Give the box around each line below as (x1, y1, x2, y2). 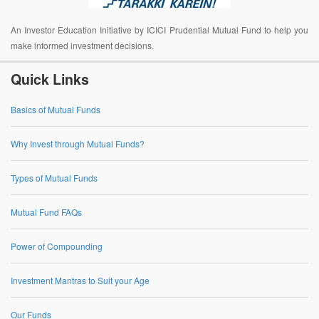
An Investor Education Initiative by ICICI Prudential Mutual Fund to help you (11, 23, 308, 36)
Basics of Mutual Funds (11, 103, 100, 116)
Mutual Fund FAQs (11, 206, 82, 219)
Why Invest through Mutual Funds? (11, 137, 145, 150)
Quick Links (11, 69, 89, 90)
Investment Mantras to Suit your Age (11, 274, 150, 287)
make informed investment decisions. (11, 39, 154, 52)
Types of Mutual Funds (11, 172, 98, 184)
